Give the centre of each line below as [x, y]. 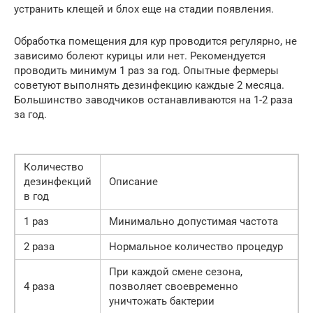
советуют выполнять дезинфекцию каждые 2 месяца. [149, 85]
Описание [133, 181]
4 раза [39, 286]
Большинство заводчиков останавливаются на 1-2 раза [153, 100]
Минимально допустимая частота [194, 221]
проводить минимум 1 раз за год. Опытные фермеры [146, 70]
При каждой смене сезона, [176, 271]
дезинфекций [58, 181]
